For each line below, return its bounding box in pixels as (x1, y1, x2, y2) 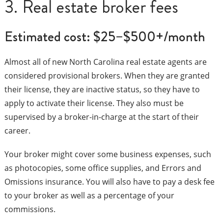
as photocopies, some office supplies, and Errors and (4, 163, 201, 174)
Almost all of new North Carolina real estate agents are (4, 56, 207, 68)
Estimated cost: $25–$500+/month (4, 27, 205, 47)
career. (4, 125, 30, 137)
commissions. (4, 204, 55, 215)
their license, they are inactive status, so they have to (4, 84, 200, 95)
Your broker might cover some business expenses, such (4, 149, 211, 160)
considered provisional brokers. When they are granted (4, 70, 210, 82)
